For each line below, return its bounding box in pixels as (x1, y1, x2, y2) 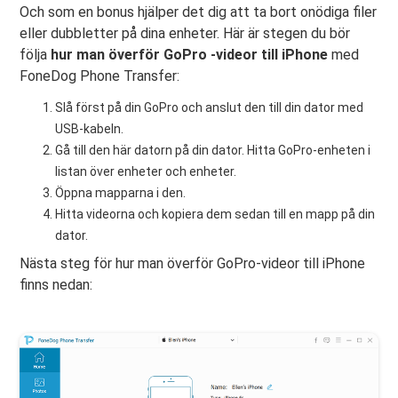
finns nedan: (20, 275, 93, 293)
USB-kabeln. (55, 121, 124, 136)
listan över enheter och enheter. (55, 163, 237, 179)
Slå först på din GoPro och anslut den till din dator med (55, 99, 364, 115)
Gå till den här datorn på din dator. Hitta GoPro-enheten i (55, 142, 371, 157)
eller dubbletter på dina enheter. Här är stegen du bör (20, 24, 351, 42)
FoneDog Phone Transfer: (20, 67, 180, 84)
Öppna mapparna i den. (55, 185, 187, 200)
